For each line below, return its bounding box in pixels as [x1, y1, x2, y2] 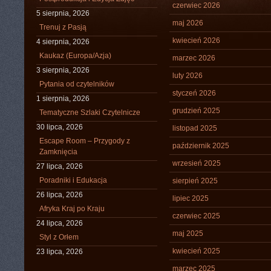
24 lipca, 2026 [36, 219, 83, 227]
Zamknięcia [39, 148, 77, 156]
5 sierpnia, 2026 [36, 9, 90, 18]
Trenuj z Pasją [39, 23, 87, 31]
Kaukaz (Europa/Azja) [39, 51, 111, 60]
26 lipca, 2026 [36, 191, 83, 199]
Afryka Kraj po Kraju [39, 204, 105, 213]
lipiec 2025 [172, 194, 209, 203]
